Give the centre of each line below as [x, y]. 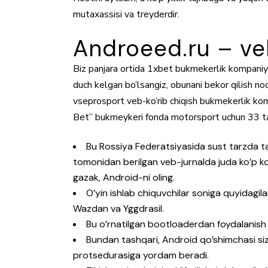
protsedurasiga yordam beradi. [141, 255]
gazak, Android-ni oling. [124, 177]
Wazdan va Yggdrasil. [118, 208]
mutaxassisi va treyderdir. [126, 14]
